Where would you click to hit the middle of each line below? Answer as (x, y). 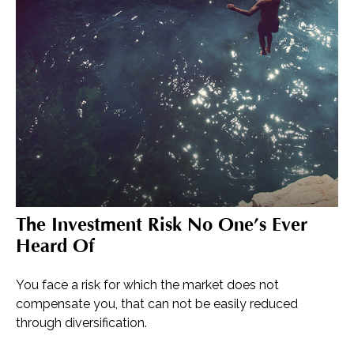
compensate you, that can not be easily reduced (157, 303)
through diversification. (81, 322)
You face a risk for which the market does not (147, 284)
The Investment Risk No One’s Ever (162, 224)
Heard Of (55, 246)
